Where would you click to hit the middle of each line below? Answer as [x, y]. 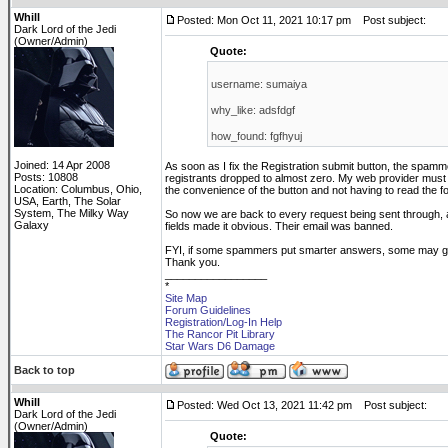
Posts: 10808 [46, 177]
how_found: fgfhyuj [256, 136]
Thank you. [192, 262]
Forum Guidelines [208, 310]
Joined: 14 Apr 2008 [62, 165]
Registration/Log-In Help [223, 322]
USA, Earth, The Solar [67, 201]
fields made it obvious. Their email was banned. [279, 226]
